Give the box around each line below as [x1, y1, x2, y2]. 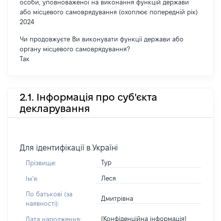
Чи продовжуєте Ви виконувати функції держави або [20, 36, 184, 42]
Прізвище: [26, 159, 56, 166]
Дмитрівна [101, 195, 134, 202]
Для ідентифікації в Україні [20, 144, 118, 152]
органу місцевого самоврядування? [20, 45, 130, 52]
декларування [20, 103, 90, 114]
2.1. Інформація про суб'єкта [20, 91, 157, 103]
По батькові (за [26, 190, 73, 197]
